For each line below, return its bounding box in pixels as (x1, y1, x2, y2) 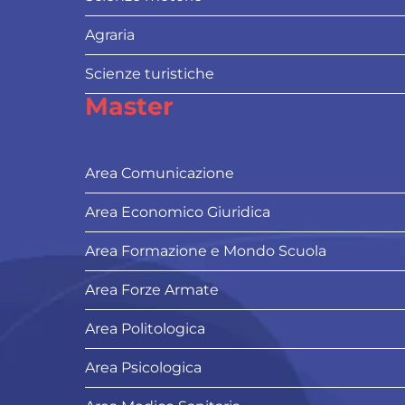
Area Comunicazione (85, 165, 234, 183)
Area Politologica (85, 320, 205, 338)
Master (85, 91, 174, 122)
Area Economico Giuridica (85, 203, 270, 221)
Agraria (85, 26, 135, 44)
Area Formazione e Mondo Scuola (85, 242, 326, 260)
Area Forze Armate (85, 281, 219, 299)
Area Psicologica (85, 359, 202, 377)
